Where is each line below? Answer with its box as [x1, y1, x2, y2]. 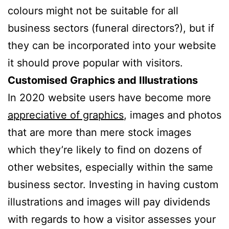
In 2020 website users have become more [8, 91, 211, 104]
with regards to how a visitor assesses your [8, 213, 216, 225]
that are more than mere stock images [8, 126, 191, 139]
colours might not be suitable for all [8, 4, 178, 17]
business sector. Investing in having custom [8, 178, 218, 191]
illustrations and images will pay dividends [8, 195, 210, 208]
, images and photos [124, 108, 221, 121]
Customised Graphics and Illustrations [8, 74, 198, 86]
